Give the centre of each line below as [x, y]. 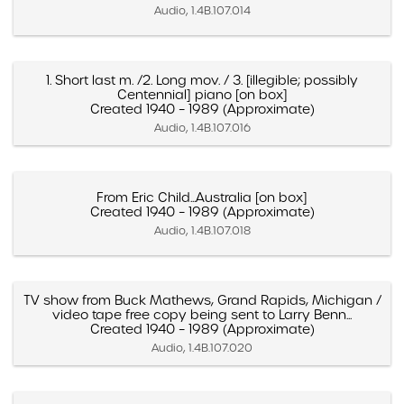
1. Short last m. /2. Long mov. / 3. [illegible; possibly [202, 80]
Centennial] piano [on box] [202, 94]
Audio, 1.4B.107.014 [202, 10]
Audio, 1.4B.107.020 [202, 347]
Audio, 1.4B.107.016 [202, 127]
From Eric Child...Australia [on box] [202, 197]
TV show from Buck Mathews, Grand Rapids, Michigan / [202, 300]
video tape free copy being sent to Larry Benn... [202, 314]
